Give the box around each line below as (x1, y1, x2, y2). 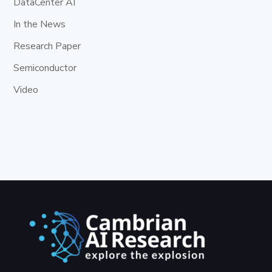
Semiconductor (13, 61, 77, 75)
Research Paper (13, 39, 81, 53)
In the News (13, 18, 66, 32)
